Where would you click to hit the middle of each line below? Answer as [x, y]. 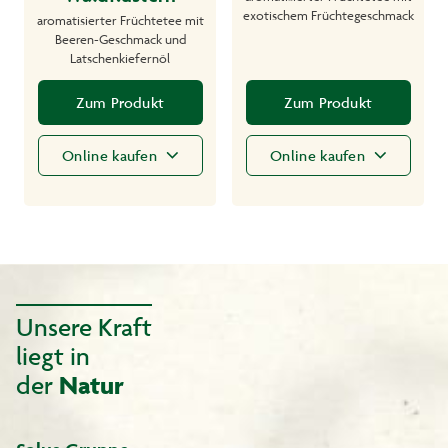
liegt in [53, 355]
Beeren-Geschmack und [120, 39]
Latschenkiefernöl [120, 58]
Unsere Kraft [84, 326]
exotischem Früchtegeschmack [328, 15]
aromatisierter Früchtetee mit [120, 20]
